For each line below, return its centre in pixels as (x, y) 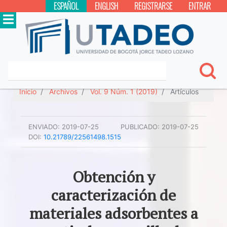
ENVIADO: (44, 127)
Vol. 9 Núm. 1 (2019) (124, 91)
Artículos (184, 91)
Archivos (64, 91)
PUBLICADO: (140, 127)
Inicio (28, 91)
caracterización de (113, 195)
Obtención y (113, 177)
